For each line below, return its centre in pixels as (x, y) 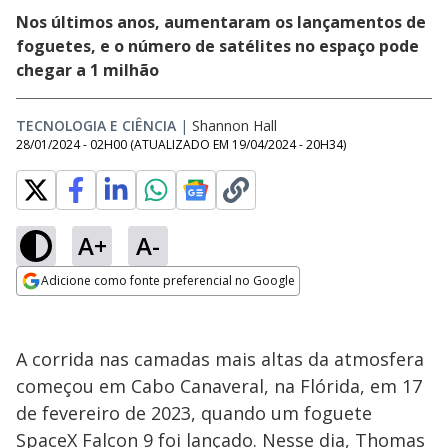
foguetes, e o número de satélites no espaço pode (217, 46)
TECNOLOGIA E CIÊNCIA (96, 125)
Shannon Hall (234, 125)
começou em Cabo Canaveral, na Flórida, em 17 (219, 386)
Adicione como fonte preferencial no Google (168, 280)
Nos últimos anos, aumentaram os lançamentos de (221, 22)
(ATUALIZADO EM (181, 144)
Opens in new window (97, 308)
